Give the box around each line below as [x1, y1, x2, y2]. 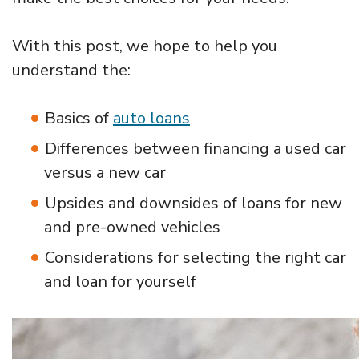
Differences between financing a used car [45, 137, 346, 159]
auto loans [113, 107, 190, 129]
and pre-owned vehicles [44, 216, 220, 238]
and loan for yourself [44, 270, 196, 292]
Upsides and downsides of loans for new [45, 192, 342, 214]
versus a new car [44, 161, 166, 184]
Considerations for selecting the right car [45, 246, 346, 268]
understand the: [12, 58, 131, 81]
